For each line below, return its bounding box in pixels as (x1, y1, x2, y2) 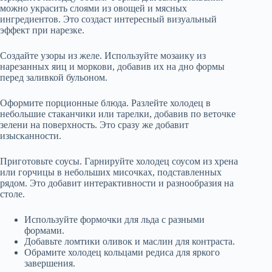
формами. (24, 225, 64, 236)
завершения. (24, 258, 75, 269)
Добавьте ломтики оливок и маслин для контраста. (24, 236, 235, 247)
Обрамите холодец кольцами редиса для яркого (24, 247, 220, 258)
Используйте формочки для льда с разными (24, 214, 205, 225)
